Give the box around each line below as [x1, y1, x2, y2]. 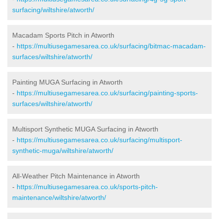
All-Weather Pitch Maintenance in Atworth [12, 172, 140, 180]
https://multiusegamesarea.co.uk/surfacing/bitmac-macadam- [17, 42, 206, 50]
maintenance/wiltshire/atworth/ [12, 193, 106, 201]
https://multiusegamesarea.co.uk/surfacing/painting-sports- [17, 88, 198, 97]
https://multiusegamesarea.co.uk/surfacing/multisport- [17, 135, 182, 144]
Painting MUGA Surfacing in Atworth [12, 78, 123, 86]
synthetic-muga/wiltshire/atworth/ [12, 146, 113, 154]
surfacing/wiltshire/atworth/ [12, 5, 94, 14]
